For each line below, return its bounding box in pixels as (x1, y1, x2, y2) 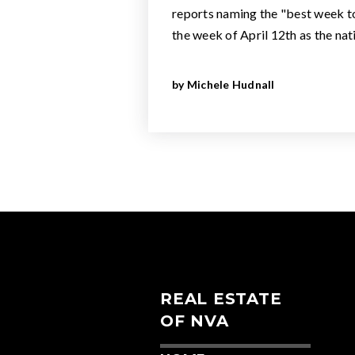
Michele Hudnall (186, 78, 275, 91)
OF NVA (160, 311, 229, 330)
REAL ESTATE (160, 289, 282, 308)
